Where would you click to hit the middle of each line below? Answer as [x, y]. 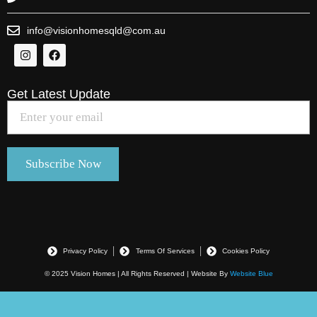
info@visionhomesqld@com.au [96, 30]
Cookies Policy [246, 251]
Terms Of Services [165, 251]
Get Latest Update [59, 94]
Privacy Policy [86, 251]
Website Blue [251, 273]
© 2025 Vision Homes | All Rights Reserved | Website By [137, 273]
